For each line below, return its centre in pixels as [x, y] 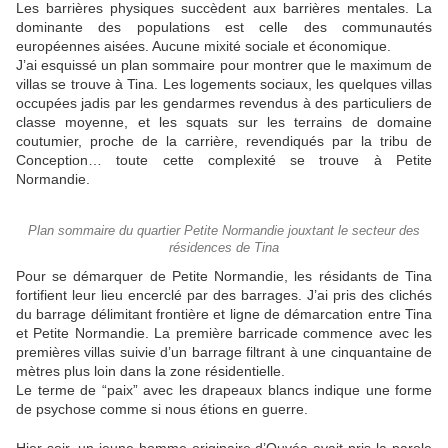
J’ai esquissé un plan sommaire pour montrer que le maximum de [224, 65]
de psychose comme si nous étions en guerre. [162, 409]
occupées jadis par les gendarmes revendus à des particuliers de [224, 103]
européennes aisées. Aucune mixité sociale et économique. [203, 46]
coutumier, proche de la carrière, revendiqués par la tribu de [224, 141]
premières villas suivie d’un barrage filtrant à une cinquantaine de [224, 352]
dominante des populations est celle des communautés [224, 27]
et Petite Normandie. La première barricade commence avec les [224, 333]
